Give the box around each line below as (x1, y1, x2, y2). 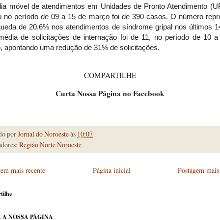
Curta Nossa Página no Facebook (55, 87, 165, 99)
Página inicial (92, 165, 131, 175)
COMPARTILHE (84, 70, 136, 81)
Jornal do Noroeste (18, 129, 69, 139)
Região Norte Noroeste (19, 140, 82, 150)
